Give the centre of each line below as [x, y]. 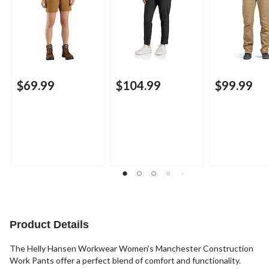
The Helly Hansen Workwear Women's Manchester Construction [131, 249]
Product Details [49, 225]
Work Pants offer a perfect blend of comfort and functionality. [125, 261]
